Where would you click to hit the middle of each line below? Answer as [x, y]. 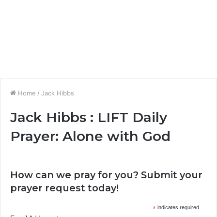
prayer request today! [64, 188]
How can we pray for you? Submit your [106, 175]
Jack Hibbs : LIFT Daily [89, 117]
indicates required [177, 207]
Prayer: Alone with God [90, 136]
